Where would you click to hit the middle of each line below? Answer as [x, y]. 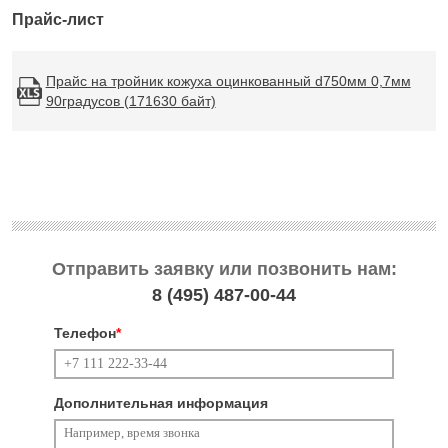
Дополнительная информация [161, 403]
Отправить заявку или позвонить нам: [224, 269]
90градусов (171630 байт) [130, 101]
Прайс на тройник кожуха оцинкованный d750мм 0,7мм [228, 81]
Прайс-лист [58, 20]
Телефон [85, 333]
